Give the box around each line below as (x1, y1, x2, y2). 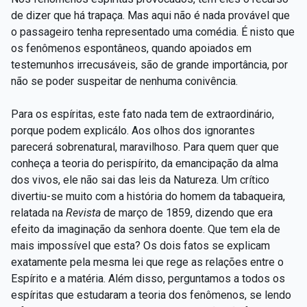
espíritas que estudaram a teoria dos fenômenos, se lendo (11, 288, 291, 302)
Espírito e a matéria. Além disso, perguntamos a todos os (11, 271, 285, 285)
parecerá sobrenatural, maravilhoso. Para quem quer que (11, 140, 279, 153)
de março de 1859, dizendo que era (103, 206, 273, 219)
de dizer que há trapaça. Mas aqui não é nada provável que (11, 8, 290, 22)
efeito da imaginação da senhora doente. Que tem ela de (11, 222, 280, 236)
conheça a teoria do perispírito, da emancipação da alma (11, 156, 278, 170)
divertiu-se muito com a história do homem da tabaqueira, (11, 189, 285, 203)
